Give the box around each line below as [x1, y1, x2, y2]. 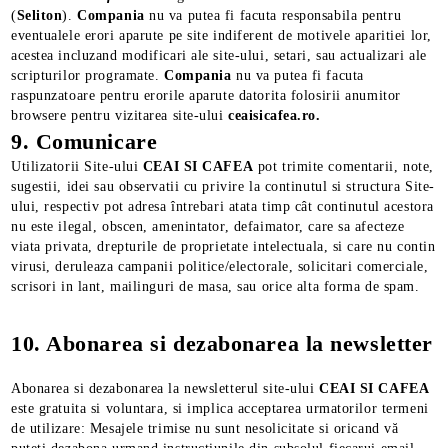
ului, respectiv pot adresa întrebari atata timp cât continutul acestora [11, 199, 434, 214]
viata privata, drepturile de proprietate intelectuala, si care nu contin [11, 239, 436, 254]
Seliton [16, 8, 63, 23]
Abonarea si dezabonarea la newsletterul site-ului [11, 381, 319, 396]
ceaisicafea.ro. [228, 108, 321, 123]
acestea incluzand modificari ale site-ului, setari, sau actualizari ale [11, 48, 427, 63]
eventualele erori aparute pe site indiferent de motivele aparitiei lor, [11, 28, 432, 43]
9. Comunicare [11, 129, 158, 154]
